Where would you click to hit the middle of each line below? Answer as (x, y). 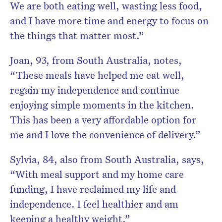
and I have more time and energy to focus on (109, 21)
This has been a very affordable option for (103, 120)
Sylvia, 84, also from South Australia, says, (107, 159)
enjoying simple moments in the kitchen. (102, 105)
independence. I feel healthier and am (94, 204)
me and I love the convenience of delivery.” (105, 135)
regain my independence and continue (95, 90)
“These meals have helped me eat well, (97, 75)
